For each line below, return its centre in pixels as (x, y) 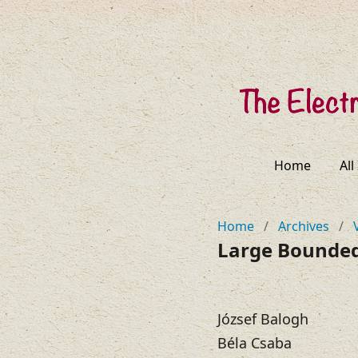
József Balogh (263, 319)
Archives (304, 226)
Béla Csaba (255, 343)
